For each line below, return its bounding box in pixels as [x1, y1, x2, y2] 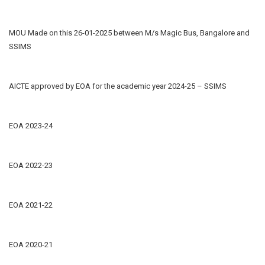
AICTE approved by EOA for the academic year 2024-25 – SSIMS [9, 81, 227, 91]
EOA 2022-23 [9, 160, 53, 170]
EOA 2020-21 [9, 240, 53, 249]
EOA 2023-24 [9, 121, 53, 130]
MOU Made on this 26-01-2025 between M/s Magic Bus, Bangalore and [9, 28, 250, 37]
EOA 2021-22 [9, 200, 53, 209]
